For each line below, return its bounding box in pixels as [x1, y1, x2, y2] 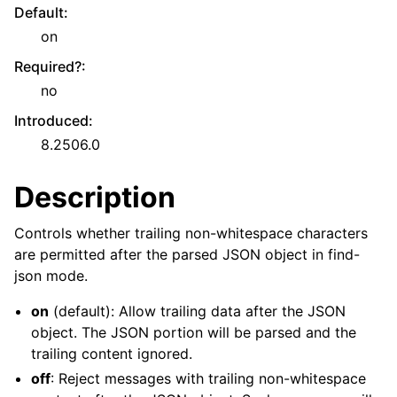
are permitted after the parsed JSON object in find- [14, 245, 360, 263]
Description [14, 180, 175, 214]
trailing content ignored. [31, 345, 193, 362]
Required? [14, 58, 82, 75]
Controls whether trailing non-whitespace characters [14, 224, 368, 242]
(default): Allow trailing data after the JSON [49, 302, 346, 320]
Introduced [14, 112, 89, 129]
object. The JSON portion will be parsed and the [31, 323, 357, 341]
